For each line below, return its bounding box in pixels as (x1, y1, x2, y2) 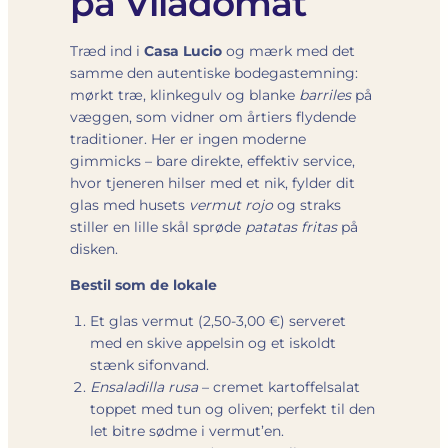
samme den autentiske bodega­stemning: (70, 63, 358, 82)
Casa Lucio (144, 41, 222, 60)
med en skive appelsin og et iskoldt (90, 333, 336, 352)
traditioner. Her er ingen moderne (70, 129, 306, 148)
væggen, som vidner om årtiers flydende (70, 107, 356, 126)
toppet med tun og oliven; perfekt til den (90, 399, 375, 418)
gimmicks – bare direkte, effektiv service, (70, 151, 355, 170)
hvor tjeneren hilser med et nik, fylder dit (70, 173, 355, 192)
